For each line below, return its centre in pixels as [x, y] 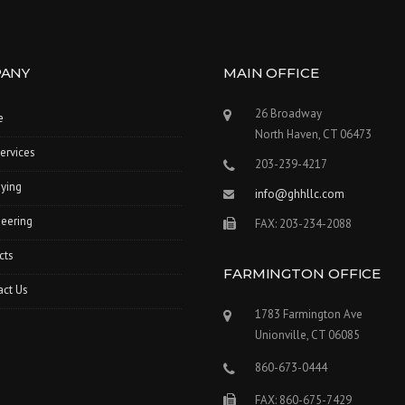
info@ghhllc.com [299, 193]
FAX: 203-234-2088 [303, 223]
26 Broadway [288, 113]
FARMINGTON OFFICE [302, 273]
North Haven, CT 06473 [313, 134]
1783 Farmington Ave [308, 314]
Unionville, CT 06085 [307, 334]
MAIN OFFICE [271, 72]
